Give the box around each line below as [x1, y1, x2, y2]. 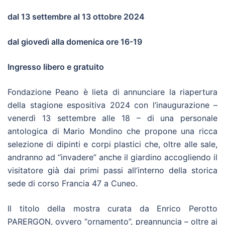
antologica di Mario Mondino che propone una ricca [8, 126, 217, 136]
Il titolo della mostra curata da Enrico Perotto [8, 203, 217, 213]
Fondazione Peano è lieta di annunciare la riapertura [8, 86, 217, 97]
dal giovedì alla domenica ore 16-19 [8, 36, 142, 47]
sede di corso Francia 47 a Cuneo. [8, 178, 138, 188]
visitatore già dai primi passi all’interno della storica [8, 165, 217, 175]
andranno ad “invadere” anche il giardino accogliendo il [8, 152, 217, 162]
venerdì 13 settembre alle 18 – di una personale [8, 113, 217, 123]
